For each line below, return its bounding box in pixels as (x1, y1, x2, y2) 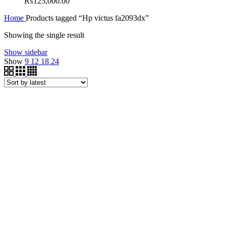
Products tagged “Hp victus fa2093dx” (26, 13, 149, 22)
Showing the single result (4, 30, 84, 39)
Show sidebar (4, 47, 47, 56)
